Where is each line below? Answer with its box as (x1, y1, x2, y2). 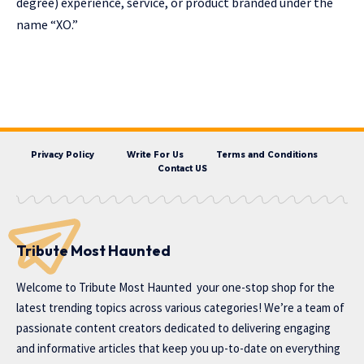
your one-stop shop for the (192, 279, 335, 296)
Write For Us (126, 149, 184, 161)
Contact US (157, 163, 207, 175)
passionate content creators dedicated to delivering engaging (16, 320, 331, 336)
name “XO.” (16, 16, 78, 32)
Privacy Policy (30, 149, 94, 161)
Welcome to (16, 279, 79, 296)
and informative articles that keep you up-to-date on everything (16, 340, 340, 357)
